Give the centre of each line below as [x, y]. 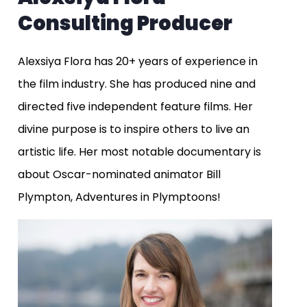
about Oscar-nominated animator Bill [119, 174]
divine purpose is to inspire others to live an [134, 129]
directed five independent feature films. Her [135, 106]
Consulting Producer [127, 23]
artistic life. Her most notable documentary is [139, 151]
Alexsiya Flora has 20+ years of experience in [138, 61]
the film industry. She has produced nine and [137, 84]
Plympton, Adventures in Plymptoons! [119, 197]
